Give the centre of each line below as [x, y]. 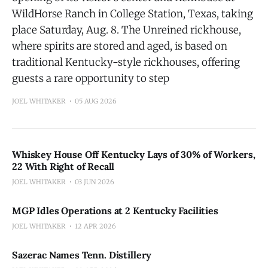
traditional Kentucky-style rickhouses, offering [126, 62]
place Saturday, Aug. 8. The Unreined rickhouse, [127, 30]
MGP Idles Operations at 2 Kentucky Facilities [115, 211]
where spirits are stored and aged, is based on [120, 46]
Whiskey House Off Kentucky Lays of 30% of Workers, [134, 154]
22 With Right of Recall [63, 166]
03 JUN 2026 [95, 182]
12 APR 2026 [95, 226]
